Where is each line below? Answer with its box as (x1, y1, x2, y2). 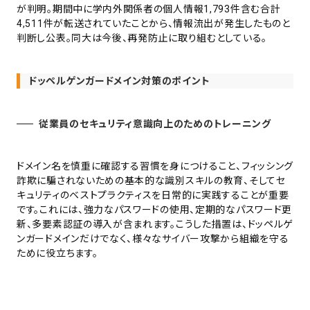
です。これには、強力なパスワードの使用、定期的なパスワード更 (17, 204, 293, 216)
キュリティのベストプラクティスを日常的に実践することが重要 (17, 190, 289, 201)
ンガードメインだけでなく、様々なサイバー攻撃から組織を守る (17, 233, 289, 245)
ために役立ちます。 (17, 248, 98, 259)
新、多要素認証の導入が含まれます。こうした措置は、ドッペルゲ (17, 219, 293, 230)
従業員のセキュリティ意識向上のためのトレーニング (39, 118, 271, 130)
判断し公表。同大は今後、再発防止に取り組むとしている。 (17, 33, 267, 44)
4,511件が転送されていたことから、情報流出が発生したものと (17, 18, 291, 30)
